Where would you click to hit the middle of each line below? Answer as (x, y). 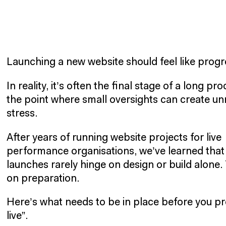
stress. (22, 114)
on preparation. (43, 179)
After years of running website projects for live (114, 138)
